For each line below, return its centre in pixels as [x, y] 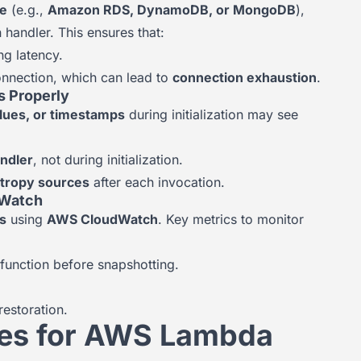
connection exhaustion [245, 77]
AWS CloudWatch [102, 219]
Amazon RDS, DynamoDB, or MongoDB [172, 10]
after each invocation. [157, 182]
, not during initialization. [108, 160]
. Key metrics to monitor [231, 219]
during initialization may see [212, 114]
